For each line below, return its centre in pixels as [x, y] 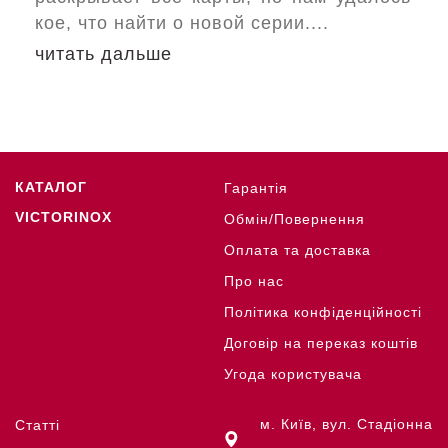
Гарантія [256, 188]
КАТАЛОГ [51, 187]
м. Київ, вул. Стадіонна [346, 424]
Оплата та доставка [297, 250]
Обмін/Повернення [294, 219]
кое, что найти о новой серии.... [182, 23]
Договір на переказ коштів [321, 343]
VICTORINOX [63, 217]
